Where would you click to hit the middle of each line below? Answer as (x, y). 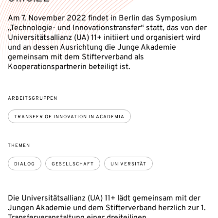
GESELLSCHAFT (73, 164)
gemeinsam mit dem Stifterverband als (76, 57)
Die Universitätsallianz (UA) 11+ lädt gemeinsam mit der (104, 199)
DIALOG (25, 164)
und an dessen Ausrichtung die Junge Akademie (92, 48)
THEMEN (19, 146)
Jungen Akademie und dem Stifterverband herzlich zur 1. (107, 208)
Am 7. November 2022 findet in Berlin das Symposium (102, 18)
